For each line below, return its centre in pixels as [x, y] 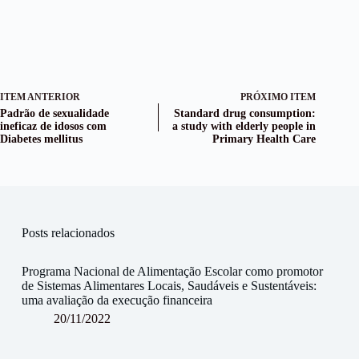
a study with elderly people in [244, 127]
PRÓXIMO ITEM [278, 97]
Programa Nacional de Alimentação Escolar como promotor [172, 271]
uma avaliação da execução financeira [117, 300]
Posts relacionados [68, 233]
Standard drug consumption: [245, 114]
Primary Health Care [264, 139]
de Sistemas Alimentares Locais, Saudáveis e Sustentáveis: [169, 285]
